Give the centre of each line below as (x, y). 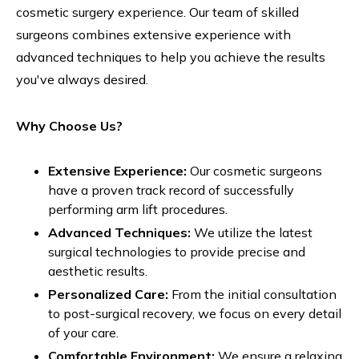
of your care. (83, 333)
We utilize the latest (252, 232)
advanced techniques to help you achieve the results (171, 57)
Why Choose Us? (69, 126)
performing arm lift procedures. (138, 209)
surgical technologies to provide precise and (177, 252)
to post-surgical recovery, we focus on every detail (195, 313)
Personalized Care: (108, 294)
